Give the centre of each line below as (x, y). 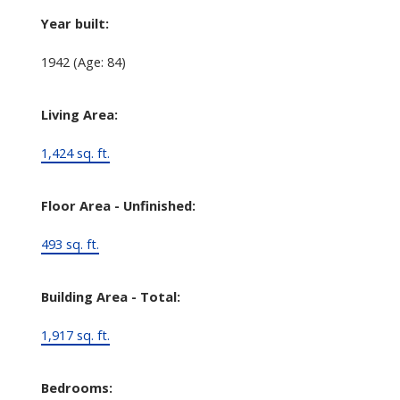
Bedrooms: (76, 387)
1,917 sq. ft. (75, 334)
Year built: (75, 23)
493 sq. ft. (70, 243)
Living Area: (79, 114)
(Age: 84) (99, 61)
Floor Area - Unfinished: (118, 205)
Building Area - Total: (110, 296)
